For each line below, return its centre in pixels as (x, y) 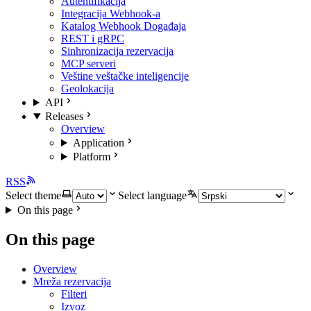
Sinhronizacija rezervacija (117, 51)
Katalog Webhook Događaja (124, 26)
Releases (64, 116)
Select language (152, 195)
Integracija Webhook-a (111, 14)
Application (98, 143)
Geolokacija (87, 89)
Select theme (33, 195)
